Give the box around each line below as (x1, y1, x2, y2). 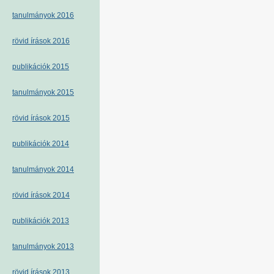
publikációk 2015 (12, 62, 69, 71)
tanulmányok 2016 (12, 11, 74, 20)
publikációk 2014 (12, 139, 69, 148)
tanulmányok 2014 (12, 165, 74, 174)
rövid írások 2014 (12, 191, 70, 199)
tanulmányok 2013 (12, 242, 74, 251)
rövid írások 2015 (12, 114, 70, 122)
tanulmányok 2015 (12, 88, 74, 97)
